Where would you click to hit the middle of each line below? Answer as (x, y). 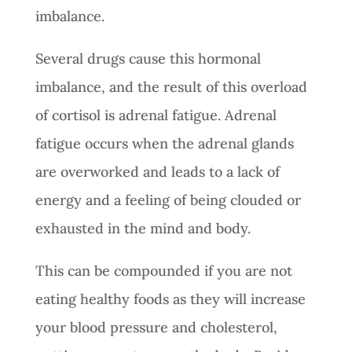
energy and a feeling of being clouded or (168, 200)
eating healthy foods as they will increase (170, 299)
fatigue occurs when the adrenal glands (164, 143)
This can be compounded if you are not (163, 270)
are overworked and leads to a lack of (157, 171)
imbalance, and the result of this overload (171, 86)
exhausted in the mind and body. (145, 228)
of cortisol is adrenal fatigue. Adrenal (156, 115)
